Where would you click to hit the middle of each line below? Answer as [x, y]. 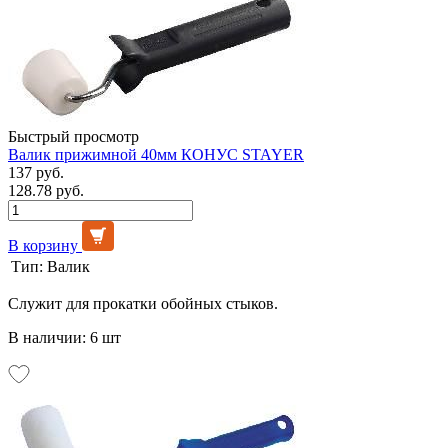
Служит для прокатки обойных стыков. [143, 303]
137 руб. [36, 172]
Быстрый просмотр [73, 136]
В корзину [43, 245]
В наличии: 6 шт [64, 337]
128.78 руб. [46, 190]
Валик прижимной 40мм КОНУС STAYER [156, 154]
